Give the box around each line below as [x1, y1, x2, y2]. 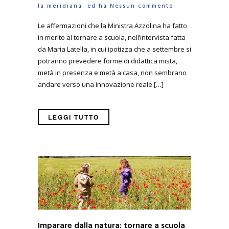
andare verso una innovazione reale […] [38, 79, 164, 89]
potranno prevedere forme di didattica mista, [38, 56, 177, 65]
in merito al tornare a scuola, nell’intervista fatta [38, 32, 186, 42]
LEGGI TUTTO [48, 112, 99, 122]
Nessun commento [110, 2, 173, 11]
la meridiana [38, 2, 82, 11]
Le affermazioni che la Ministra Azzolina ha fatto [38, 20, 187, 30]
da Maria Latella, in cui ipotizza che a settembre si [38, 44, 191, 54]
